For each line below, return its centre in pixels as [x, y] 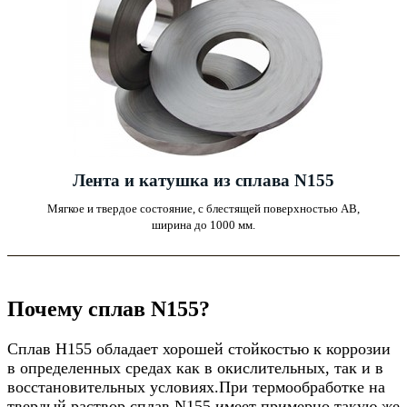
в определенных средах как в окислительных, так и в [195, 367]
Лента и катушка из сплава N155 [203, 180]
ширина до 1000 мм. [203, 224]
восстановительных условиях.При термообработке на [196, 387]
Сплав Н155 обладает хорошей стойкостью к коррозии [199, 348]
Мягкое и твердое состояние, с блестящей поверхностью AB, [203, 208]
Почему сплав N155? [109, 308]
